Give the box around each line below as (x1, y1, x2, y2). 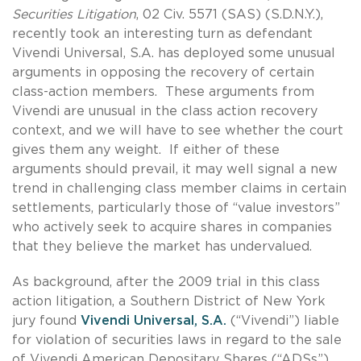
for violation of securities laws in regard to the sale (12, 333, 342, 346)
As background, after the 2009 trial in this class (12, 275, 320, 288)
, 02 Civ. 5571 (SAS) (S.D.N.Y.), (136, 7, 323, 21)
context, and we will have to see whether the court (12, 123, 343, 137)
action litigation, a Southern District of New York (12, 294, 326, 308)
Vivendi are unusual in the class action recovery (12, 104, 317, 118)
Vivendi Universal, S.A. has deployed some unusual (12, 46, 335, 60)
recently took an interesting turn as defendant (12, 27, 313, 40)
